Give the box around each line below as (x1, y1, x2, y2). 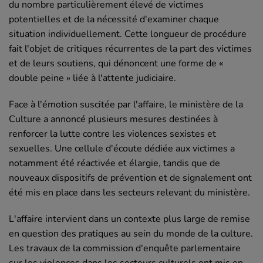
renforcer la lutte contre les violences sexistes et (9, 127, 216, 141)
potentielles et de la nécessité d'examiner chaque (9, 13, 219, 26)
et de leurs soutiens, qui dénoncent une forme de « (9, 57, 223, 70)
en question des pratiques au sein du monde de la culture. (9, 227, 253, 241)
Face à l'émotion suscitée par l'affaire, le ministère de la (9, 98, 243, 112)
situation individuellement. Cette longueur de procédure (9, 28, 247, 41)
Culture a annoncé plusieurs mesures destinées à (9, 113, 218, 126)
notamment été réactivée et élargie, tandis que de (9, 157, 220, 170)
